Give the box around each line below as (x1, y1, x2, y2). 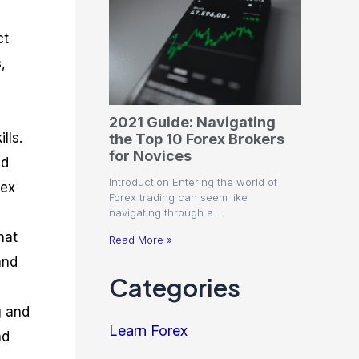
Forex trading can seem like (109, 191, 248, 204)
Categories (109, 272, 240, 304)
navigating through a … (109, 206, 225, 220)
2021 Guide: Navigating (109, 114, 276, 131)
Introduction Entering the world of (109, 175, 277, 189)
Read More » (109, 233, 172, 247)
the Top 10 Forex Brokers (109, 131, 284, 148)
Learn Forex (109, 322, 188, 340)
